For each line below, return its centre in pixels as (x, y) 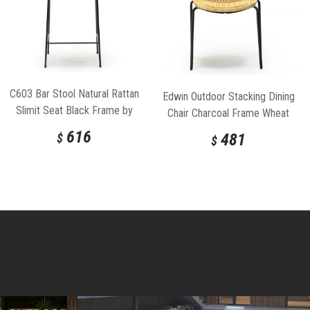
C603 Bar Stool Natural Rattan (74, 94)
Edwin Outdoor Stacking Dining (228, 96)
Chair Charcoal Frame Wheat (228, 113)
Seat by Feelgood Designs (228, 129)
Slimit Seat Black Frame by (74, 111)
